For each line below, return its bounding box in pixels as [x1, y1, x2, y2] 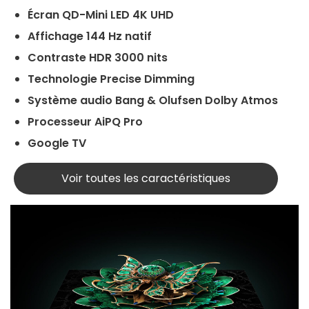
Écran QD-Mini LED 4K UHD [28, 6, 177, 23]
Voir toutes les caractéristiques [61, 170, 230, 186]
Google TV [28, 134, 89, 151]
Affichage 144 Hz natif [28, 28, 152, 44]
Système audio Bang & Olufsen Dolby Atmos [28, 92, 278, 108]
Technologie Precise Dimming [28, 70, 195, 87]
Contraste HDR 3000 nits [28, 49, 168, 66]
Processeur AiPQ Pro [28, 113, 146, 130]
